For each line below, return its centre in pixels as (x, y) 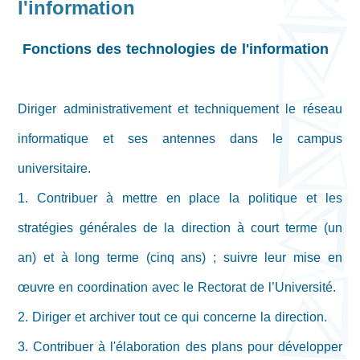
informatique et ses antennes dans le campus (180, 139)
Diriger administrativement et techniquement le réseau (180, 109)
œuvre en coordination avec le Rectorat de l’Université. (177, 288)
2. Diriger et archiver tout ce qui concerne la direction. (173, 317)
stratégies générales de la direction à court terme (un (180, 228)
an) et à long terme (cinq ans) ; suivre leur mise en (180, 258)
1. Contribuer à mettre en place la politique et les (180, 198)
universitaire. (55, 169)
